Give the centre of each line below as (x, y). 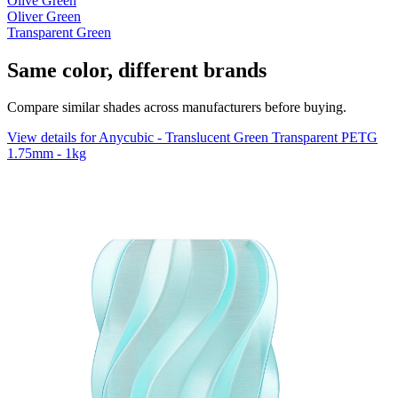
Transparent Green (59, 32)
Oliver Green (44, 16)
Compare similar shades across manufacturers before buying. (177, 107)
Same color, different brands (137, 70)
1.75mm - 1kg (47, 154)
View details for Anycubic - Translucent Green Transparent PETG (192, 138)
